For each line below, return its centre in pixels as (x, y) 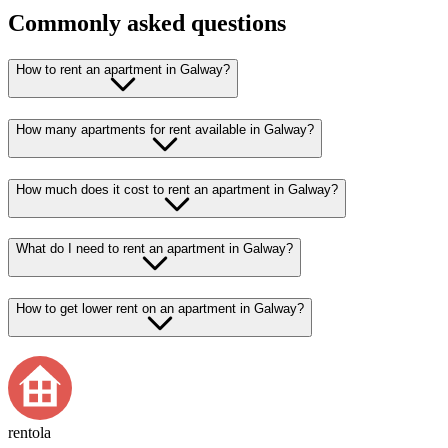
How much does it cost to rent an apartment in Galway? (177, 189)
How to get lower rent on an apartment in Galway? (160, 308)
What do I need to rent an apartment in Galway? (154, 249)
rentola (29, 432)
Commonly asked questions (147, 23)
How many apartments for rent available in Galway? (165, 129)
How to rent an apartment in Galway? (123, 70)
